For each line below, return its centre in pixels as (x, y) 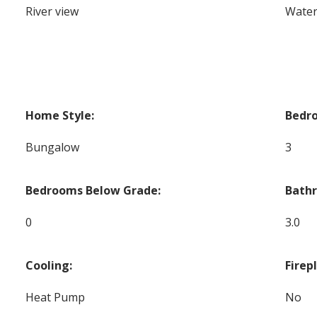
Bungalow (53, 147)
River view (52, 11)
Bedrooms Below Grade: (93, 190)
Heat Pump (56, 297)
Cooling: (49, 265)
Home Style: (60, 115)
